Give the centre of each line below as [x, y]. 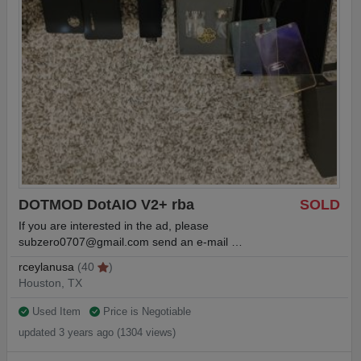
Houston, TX [50, 284]
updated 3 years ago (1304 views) [97, 333]
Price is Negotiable [145, 312]
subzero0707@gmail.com [84, 243]
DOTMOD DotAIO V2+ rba [106, 204]
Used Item [56, 312]
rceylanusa [46, 268]
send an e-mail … [196, 243]
